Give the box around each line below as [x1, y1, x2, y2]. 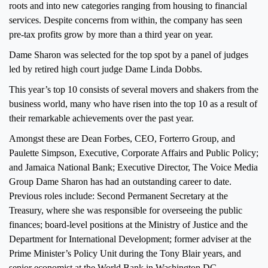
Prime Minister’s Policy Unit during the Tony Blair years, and [9, 248, 241, 258]
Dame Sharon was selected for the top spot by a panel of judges [9, 49, 248, 60]
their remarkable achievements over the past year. [9, 112, 194, 123]
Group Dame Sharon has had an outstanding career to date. [9, 176, 232, 187]
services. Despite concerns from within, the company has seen [9, 14, 242, 25]
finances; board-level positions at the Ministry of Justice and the [9, 219, 248, 230]
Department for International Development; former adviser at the [9, 233, 251, 244]
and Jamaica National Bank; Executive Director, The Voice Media [9, 162, 258, 172]
